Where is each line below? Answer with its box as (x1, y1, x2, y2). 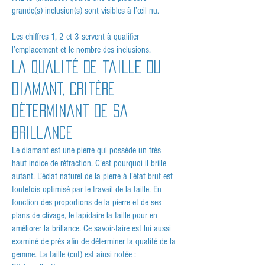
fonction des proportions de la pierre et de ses (12, 197, 161, 208)
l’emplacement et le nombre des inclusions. (12, 44, 151, 56)
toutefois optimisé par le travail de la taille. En (12, 184, 161, 195)
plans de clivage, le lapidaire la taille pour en (12, 210, 157, 221)
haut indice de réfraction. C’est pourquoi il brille (12, 158, 166, 169)
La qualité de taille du (12, 60, 160, 74)
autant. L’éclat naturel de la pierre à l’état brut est (12, 171, 173, 182)
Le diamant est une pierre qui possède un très (12, 145, 161, 156)
